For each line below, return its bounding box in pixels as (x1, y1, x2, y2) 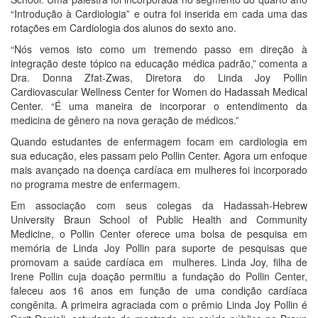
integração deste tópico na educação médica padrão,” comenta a (11, 56, 307, 70)
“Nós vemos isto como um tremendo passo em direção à (11, 42, 307, 56)
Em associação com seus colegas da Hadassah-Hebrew (11, 198, 307, 212)
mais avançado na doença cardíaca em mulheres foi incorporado (11, 163, 307, 177)
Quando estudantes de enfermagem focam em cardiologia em (11, 134, 307, 148)
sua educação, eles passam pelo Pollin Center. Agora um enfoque (11, 148, 307, 163)
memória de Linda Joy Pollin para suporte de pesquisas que (11, 241, 307, 255)
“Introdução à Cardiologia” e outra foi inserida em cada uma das (11, 6, 307, 21)
